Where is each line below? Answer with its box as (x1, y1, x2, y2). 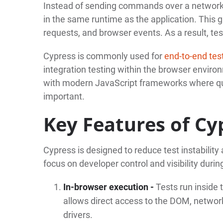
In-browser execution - (63, 181, 156, 192)
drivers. (63, 209, 93, 220)
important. (43, 91, 85, 102)
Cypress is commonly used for (43, 50, 164, 61)
